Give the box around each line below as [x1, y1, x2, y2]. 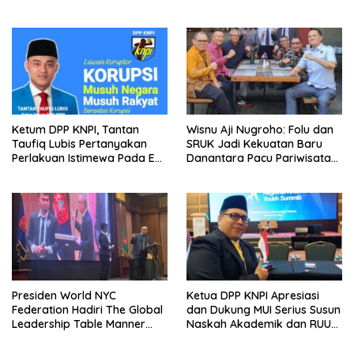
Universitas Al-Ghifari [12, 330, 122, 345]
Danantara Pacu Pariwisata [186, 151, 331, 166]
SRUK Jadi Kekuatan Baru [186, 137, 322, 152]
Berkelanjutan [186, 165, 260, 180]
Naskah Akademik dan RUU [186, 316, 331, 331]
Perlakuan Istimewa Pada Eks [12, 151, 167, 166]
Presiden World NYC [12, 288, 116, 303]
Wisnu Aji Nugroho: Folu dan [186, 122, 333, 137]
